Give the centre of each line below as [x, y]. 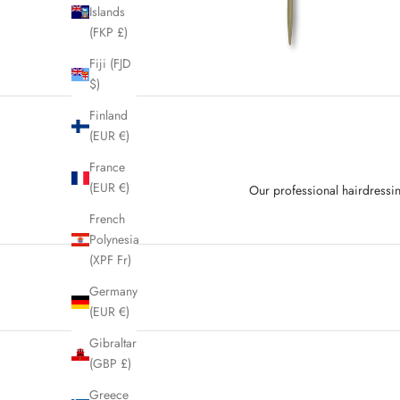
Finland [108, 116]
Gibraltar [113, 343]
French [107, 219]
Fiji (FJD [110, 64]
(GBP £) [110, 364]
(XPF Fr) [110, 260]
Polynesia [114, 240]
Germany [113, 292]
